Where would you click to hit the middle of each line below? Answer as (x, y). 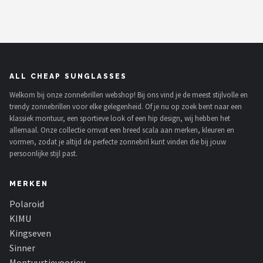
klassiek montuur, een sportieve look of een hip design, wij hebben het (120, 119)
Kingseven (30, 233)
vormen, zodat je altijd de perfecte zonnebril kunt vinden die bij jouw (118, 142)
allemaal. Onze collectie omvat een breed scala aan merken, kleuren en (122, 130)
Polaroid (27, 204)
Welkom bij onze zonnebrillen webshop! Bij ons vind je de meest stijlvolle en (129, 95)
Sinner (22, 248)
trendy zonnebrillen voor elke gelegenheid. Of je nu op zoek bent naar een (126, 107)
